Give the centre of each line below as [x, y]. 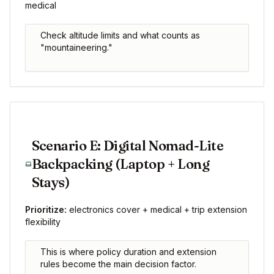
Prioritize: [46, 210]
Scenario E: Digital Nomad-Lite [128, 146]
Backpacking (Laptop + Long [120, 164]
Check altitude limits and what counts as [120, 35]
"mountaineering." [76, 48]
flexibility [43, 222]
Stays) [50, 183]
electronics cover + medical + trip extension [157, 210]
